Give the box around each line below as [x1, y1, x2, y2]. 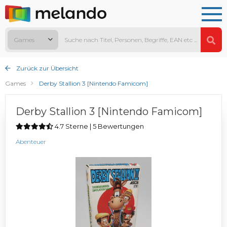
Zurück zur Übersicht [15, 64, 79, 72]
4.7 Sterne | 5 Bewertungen [53, 122, 144, 131]
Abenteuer [16, 138, 46, 146]
